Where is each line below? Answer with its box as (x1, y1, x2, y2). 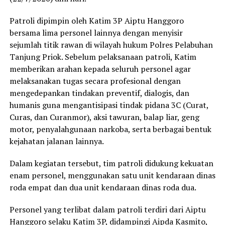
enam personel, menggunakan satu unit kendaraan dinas (9, 170, 215, 181)
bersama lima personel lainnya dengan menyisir (9, 27, 183, 39)
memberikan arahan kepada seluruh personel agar (9, 63, 191, 75)
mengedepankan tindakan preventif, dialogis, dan (9, 87, 189, 99)
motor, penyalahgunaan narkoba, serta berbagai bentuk (9, 124, 211, 135)
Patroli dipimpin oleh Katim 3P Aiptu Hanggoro (9, 15, 184, 27)
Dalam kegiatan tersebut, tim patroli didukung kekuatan (9, 158, 213, 169)
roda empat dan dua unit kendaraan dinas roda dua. (9, 182, 196, 193)
